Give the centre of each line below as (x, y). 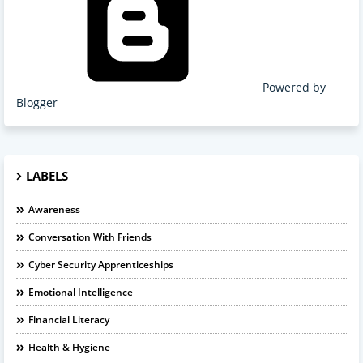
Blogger (37, 102)
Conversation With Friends (90, 237)
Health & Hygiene (69, 347)
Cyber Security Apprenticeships (101, 264)
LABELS (47, 175)
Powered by (293, 87)
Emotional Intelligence (81, 292)
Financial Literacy (69, 319)
